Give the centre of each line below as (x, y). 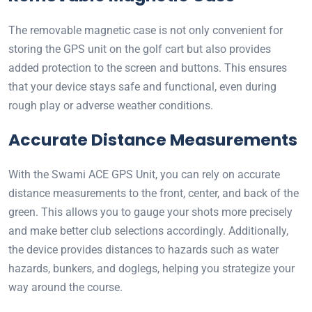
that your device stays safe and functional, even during (142, 87)
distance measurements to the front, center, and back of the (154, 194)
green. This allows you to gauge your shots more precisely (150, 212)
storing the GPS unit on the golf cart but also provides (140, 49)
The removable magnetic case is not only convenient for (146, 31)
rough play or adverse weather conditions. (111, 106)
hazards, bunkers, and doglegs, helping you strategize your (151, 269)
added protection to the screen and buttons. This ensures (148, 68)
